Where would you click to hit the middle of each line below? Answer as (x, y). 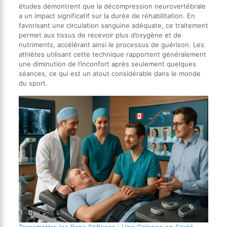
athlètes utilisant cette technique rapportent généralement (112, 54)
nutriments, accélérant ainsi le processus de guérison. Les (111, 45)
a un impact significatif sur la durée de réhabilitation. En (107, 16)
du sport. (33, 83)
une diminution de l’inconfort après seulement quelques (107, 64)
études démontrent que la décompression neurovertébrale (112, 6)
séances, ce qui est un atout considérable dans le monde (109, 74)
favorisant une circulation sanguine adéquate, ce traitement (113, 26)
